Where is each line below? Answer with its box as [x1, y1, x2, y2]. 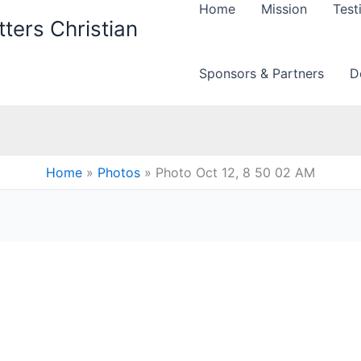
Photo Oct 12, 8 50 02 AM [155, 164, 315, 181]
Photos [98, 164, 140, 181]
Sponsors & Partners [199, 65, 324, 82]
